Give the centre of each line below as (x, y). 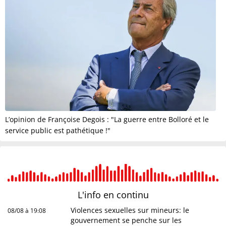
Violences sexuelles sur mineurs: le (130, 210)
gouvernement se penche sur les (126, 220)
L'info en (97, 194)
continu (132, 194)
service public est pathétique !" (58, 130)
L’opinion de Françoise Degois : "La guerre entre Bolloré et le (107, 119)
